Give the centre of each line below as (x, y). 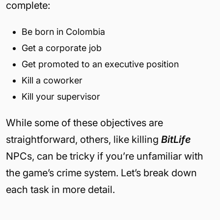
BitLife (176, 139)
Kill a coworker (52, 80)
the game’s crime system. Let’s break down (101, 173)
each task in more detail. (60, 189)
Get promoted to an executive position (100, 64)
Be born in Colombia (63, 31)
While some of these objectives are (84, 123)
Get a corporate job (62, 48)
